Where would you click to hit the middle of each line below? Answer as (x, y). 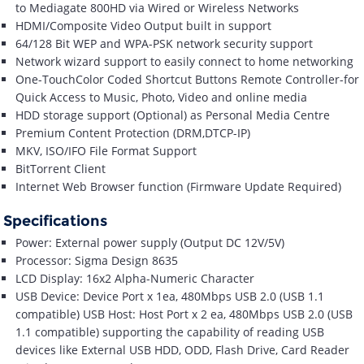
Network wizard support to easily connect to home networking (185, 62)
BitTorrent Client (61, 169)
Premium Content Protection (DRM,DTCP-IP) (133, 133)
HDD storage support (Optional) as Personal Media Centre (173, 115)
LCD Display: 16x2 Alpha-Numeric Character (135, 279)
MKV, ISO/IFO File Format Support (106, 151)
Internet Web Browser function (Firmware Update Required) (179, 187)
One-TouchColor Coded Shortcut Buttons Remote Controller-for (188, 80)
